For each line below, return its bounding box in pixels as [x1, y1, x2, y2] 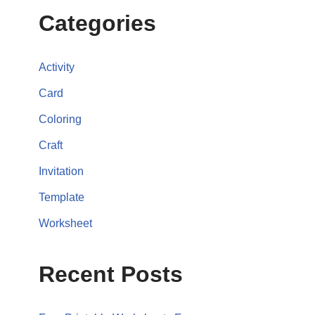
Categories [39, 11, 156, 36]
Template [39, 191, 84, 203]
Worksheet [39, 217, 92, 229]
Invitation [39, 165, 84, 177]
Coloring [39, 113, 82, 125]
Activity [39, 61, 75, 73]
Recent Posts [39, 262, 183, 287]
